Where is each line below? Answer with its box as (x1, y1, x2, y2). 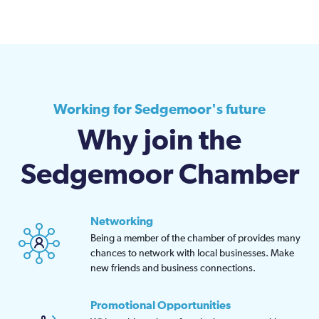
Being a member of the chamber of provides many (90, 234, 300, 244)
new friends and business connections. (90, 263, 256, 274)
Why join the (78, 127, 241, 156)
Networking (90, 216, 153, 228)
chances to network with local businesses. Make (90, 249, 294, 259)
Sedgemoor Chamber (20, 161, 299, 190)
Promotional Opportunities (90, 300, 231, 312)
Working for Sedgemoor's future (53, 103, 266, 117)
